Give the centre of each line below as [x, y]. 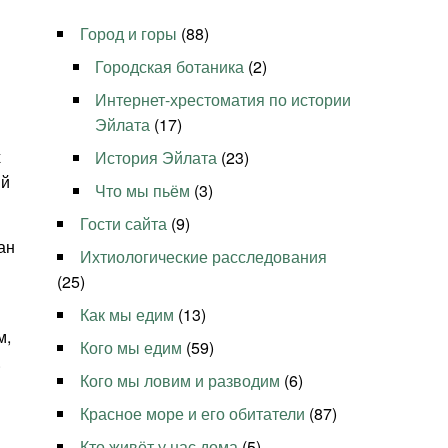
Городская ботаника [170, 67]
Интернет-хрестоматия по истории [223, 100]
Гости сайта [124, 224]
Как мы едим [127, 315]
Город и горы [129, 34]
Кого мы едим [131, 348]
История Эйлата [156, 158]
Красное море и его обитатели [193, 414]
